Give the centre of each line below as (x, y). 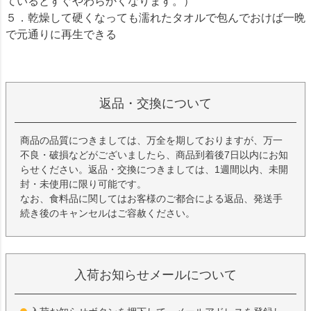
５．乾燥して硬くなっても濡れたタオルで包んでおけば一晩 (155, 17)
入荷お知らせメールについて (155, 275)
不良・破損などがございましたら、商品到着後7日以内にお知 (154, 154)
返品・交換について (155, 103)
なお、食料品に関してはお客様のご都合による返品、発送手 (151, 198)
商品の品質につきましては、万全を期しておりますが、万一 (151, 140)
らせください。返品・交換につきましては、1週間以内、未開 (154, 169)
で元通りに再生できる (61, 34)
